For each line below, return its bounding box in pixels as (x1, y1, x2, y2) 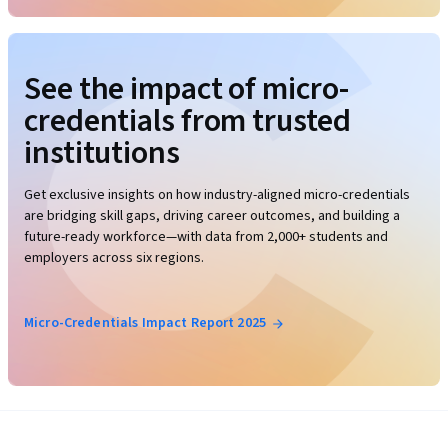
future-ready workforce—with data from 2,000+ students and (24, 227, 388, 248)
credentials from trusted (24, 98, 351, 145)
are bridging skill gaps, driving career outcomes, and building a (24, 206, 400, 227)
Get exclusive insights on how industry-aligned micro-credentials (24, 185, 410, 206)
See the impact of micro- (24, 66, 349, 113)
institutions (24, 130, 180, 177)
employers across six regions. (24, 248, 204, 269)
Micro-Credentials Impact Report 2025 (24, 313, 267, 334)
